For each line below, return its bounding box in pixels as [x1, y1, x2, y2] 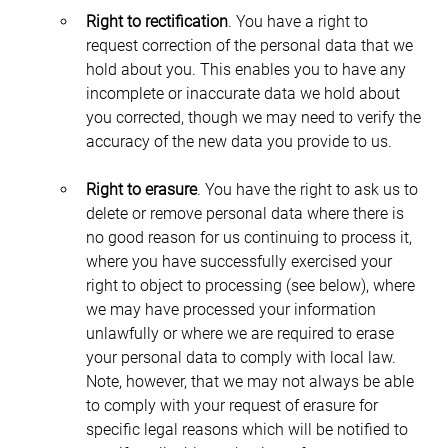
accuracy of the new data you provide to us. [85, 131, 392, 151]
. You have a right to [227, 11, 372, 31]
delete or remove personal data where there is [85, 203, 408, 223]
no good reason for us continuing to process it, [85, 227, 416, 247]
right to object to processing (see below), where [85, 275, 419, 295]
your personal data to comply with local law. [85, 347, 400, 367]
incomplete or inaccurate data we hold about [85, 83, 404, 103]
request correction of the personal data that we [85, 35, 417, 55]
